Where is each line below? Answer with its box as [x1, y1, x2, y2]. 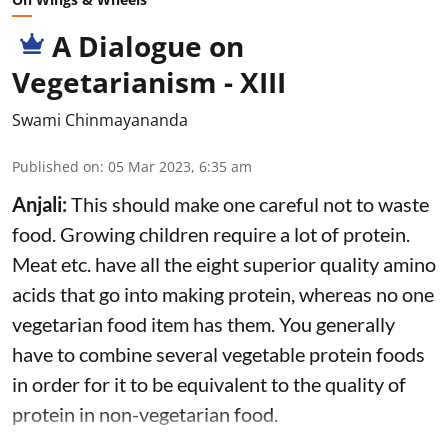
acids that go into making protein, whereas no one [12, 281, 434, 306]
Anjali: [12, 191, 71, 216]
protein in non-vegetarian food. [12, 401, 278, 426]
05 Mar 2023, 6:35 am [108, 156, 252, 176]
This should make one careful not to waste [71, 191, 429, 216]
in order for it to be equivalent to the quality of [12, 371, 406, 396]
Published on [12, 156, 100, 176]
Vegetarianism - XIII [12, 62, 286, 101]
